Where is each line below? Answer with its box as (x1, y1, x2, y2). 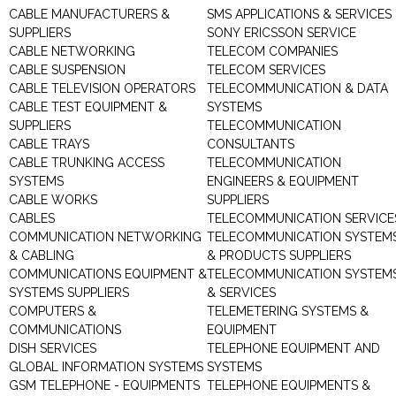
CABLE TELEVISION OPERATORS (9, 81, 195, 95)
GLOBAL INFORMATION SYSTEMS (9, 360, 203, 374)
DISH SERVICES (9, 341, 96, 355)
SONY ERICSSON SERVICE (207, 26, 356, 40)
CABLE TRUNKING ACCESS (9, 156, 164, 170)
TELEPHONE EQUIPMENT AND (207, 341, 380, 355)
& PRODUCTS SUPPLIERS (207, 248, 351, 263)
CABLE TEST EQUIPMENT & (9, 100, 167, 114)
